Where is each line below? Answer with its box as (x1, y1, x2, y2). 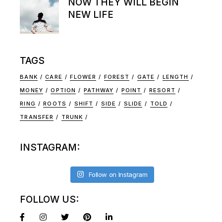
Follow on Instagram (89, 170, 148, 178)
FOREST (104, 73, 130, 80)
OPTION (51, 86, 76, 94)
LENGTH (162, 73, 189, 80)
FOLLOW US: (20, 193, 79, 205)
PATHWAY (83, 86, 114, 94)
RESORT (149, 86, 175, 94)
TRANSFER (20, 113, 54, 120)
